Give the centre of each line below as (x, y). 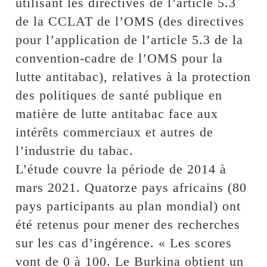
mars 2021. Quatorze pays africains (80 (131, 188)
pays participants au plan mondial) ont (128, 206)
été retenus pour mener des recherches (128, 225)
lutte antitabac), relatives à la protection (133, 77)
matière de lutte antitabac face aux (117, 114)
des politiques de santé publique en (119, 95)
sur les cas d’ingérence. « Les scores (124, 243)
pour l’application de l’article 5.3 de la (130, 40)
